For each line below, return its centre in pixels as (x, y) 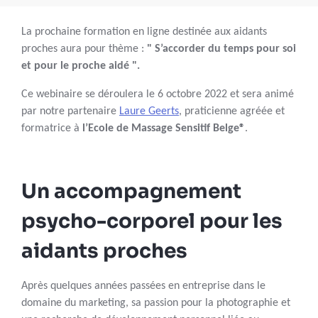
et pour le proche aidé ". (81, 66)
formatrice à (52, 129)
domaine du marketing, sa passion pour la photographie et (156, 303)
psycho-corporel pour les (152, 221)
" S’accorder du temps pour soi (221, 49)
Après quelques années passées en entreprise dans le (143, 286)
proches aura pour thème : (84, 49)
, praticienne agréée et (232, 112)
